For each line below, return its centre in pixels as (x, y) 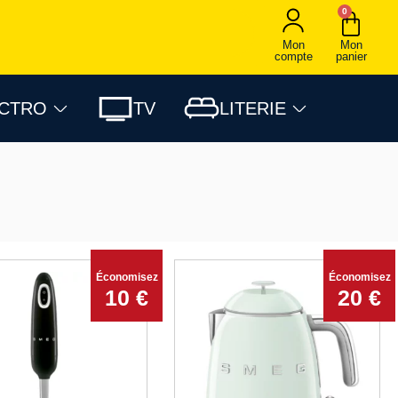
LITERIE (253, 109)
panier (351, 56)
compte (293, 56)
